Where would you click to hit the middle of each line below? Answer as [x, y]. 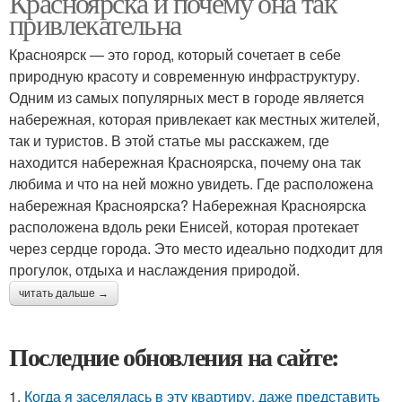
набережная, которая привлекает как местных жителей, [194, 119]
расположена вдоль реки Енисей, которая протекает [184, 227]
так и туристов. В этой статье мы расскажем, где [169, 140]
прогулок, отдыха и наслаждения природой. [154, 270]
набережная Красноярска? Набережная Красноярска [188, 205]
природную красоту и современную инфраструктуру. [184, 76]
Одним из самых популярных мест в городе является [187, 97]
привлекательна [95, 24]
